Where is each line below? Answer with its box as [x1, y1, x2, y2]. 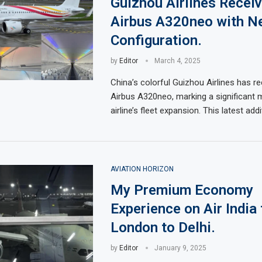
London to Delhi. [110, 219, 215, 236]
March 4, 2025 [154, 57, 201, 65]
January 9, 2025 [154, 244, 206, 252]
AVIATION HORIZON [110, 165, 174, 173]
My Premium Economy [110, 182, 253, 198]
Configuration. [110, 32, 202, 49]
